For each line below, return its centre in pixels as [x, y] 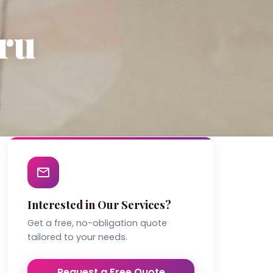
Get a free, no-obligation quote [97, 223]
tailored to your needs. [77, 237]
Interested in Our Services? [99, 204]
